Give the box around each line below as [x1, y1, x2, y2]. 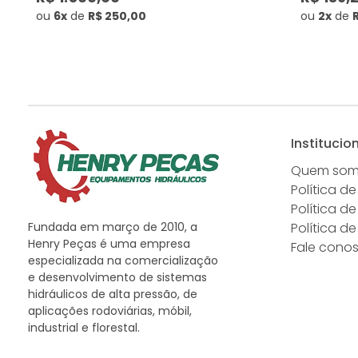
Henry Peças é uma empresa [28, 235, 190, 252]
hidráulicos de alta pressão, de [28, 285, 197, 302]
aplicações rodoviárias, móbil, [28, 302, 192, 319]
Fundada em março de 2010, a [28, 218, 197, 235]
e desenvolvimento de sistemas [28, 268, 207, 285]
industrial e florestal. [28, 319, 140, 336]
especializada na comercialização [28, 252, 218, 268]
